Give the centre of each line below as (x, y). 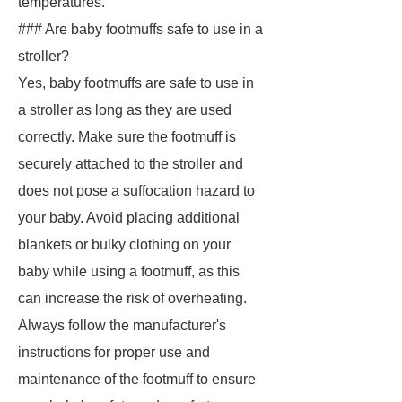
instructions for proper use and (114, 352)
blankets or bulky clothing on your (124, 245)
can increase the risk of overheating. (132, 298)
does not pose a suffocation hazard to (136, 191)
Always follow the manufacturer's (122, 325)
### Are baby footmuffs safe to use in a (140, 29)
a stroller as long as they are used (125, 110)
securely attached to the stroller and (131, 164)
